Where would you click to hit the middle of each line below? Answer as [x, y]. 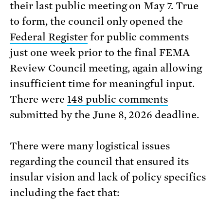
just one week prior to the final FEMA [100, 53]
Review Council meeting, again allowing [106, 68]
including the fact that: [65, 193]
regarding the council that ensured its [100, 162]
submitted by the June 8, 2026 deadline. [105, 115]
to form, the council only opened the [97, 22]
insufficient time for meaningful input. [102, 84]
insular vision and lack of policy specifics [108, 177]
